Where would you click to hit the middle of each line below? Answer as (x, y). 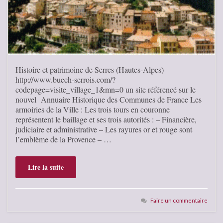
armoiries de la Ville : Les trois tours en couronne (93, 109)
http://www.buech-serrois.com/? (65, 79)
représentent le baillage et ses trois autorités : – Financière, (106, 119)
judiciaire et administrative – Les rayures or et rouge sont (104, 129)
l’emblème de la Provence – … (63, 139)
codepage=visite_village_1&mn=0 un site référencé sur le (106, 89)
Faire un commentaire (179, 200)
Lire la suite (46, 167)
